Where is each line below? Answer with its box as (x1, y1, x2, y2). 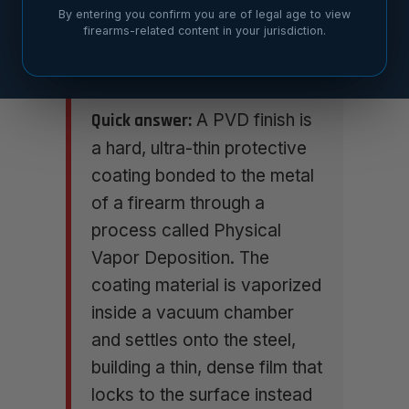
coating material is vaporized (91, 274, 321, 296)
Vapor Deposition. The (91, 246, 269, 268)
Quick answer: (91, 109, 192, 132)
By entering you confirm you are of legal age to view (58, 7, 351, 21)
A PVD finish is (192, 109, 312, 131)
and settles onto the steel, (91, 329, 296, 351)
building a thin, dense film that (91, 356, 322, 378)
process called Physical (91, 219, 281, 241)
